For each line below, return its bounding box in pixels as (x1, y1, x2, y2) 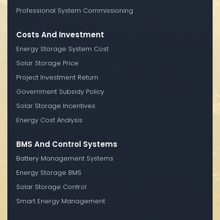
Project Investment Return (16, 72, 98, 82)
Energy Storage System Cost (16, 44, 109, 54)
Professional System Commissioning (16, 5, 133, 15)
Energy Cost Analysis (16, 115, 82, 125)
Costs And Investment (16, 29, 104, 40)
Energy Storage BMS (16, 167, 82, 177)
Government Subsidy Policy (16, 86, 104, 96)
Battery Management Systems (16, 153, 113, 163)
